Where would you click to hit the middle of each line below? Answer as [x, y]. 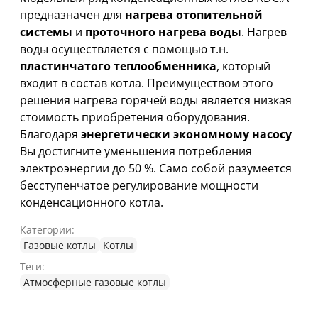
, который [243, 66]
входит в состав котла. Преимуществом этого [147, 83]
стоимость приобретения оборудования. [135, 117]
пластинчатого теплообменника [118, 66]
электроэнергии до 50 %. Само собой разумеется [156, 169]
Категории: [47, 230]
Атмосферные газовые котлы [95, 283]
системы [46, 32]
